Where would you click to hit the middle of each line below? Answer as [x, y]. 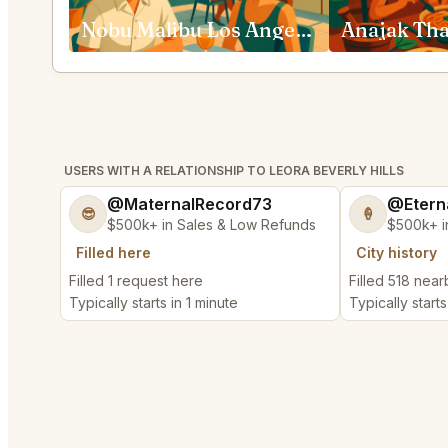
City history [396, 252]
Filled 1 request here [136, 280]
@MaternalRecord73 [189, 204]
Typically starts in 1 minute [153, 302]
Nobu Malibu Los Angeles [304, 29]
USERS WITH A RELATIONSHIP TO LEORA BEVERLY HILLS [234, 170]
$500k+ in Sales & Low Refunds [211, 224]
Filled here [113, 252]
